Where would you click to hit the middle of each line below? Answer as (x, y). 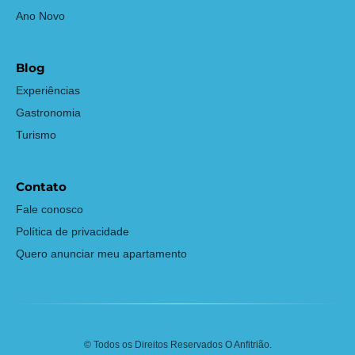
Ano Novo (40, 16)
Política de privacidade (73, 231)
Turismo (36, 135)
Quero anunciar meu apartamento (101, 254)
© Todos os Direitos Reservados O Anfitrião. (177, 345)
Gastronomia (48, 113)
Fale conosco (50, 209)
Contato (41, 187)
